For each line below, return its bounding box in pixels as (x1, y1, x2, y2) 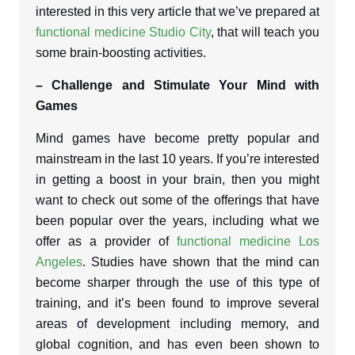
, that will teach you (210, 25, 320, 39)
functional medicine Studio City (36, 25, 211, 39)
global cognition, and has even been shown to (36, 338, 319, 351)
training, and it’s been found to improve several (36, 296, 319, 310)
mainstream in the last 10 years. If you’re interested (36, 152, 319, 166)
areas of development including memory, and (36, 317, 319, 330)
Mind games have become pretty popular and (36, 132, 319, 145)
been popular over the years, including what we (36, 214, 319, 227)
